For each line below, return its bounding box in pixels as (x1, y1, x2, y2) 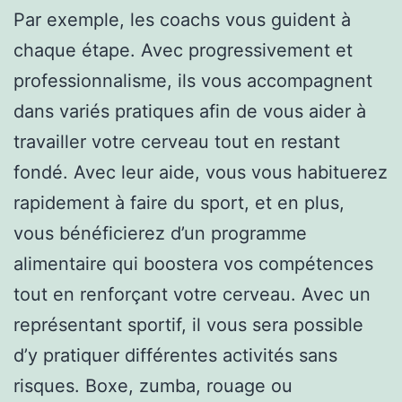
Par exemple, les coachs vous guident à (13, 8, 351, 31)
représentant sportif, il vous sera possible (13, 313, 363, 336)
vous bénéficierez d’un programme (13, 222, 307, 244)
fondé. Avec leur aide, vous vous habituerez (13, 161, 388, 183)
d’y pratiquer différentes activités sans (13, 344, 337, 366)
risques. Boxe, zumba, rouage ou (13, 374, 293, 397)
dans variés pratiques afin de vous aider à (13, 100, 366, 122)
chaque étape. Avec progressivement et (13, 39, 353, 61)
